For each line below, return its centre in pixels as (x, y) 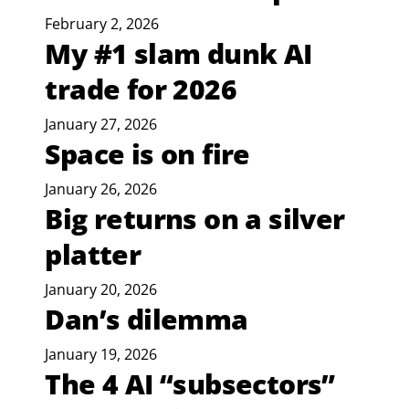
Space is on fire (147, 154)
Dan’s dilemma (147, 320)
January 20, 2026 (101, 290)
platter (93, 255)
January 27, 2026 (101, 125)
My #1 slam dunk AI (178, 54)
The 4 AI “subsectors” (190, 384)
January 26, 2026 (101, 189)
